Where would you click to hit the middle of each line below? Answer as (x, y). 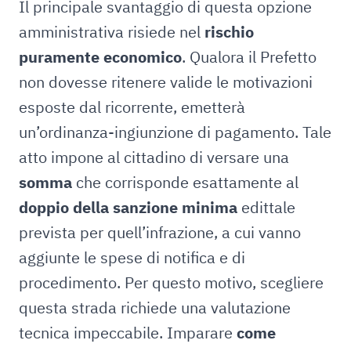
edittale (266, 207)
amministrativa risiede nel (112, 32)
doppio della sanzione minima (128, 207)
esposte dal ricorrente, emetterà (132, 107)
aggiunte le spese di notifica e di (132, 257)
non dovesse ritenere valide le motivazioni (166, 82)
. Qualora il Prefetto (249, 57)
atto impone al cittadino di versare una (154, 157)
